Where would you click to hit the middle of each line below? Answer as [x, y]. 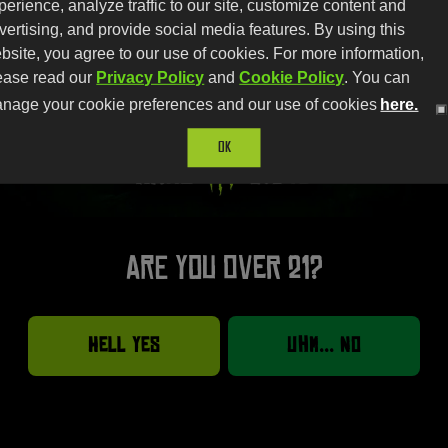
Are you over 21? [224, 267]
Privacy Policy [150, 77]
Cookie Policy [292, 77]
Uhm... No [324, 345]
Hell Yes [124, 345]
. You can [377, 77]
